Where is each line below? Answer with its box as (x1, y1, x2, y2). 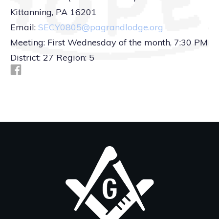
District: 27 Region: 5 (10, 52, 94, 63)
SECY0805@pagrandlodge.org (38, 22, 163, 33)
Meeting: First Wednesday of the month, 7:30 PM (10, 37, 208, 48)
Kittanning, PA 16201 (10, 6, 97, 18)
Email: (10, 22, 38, 33)
